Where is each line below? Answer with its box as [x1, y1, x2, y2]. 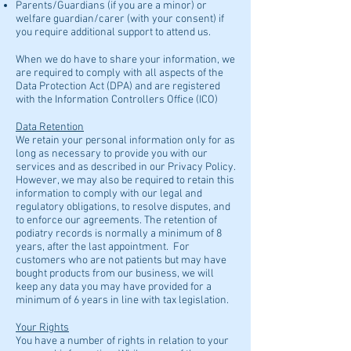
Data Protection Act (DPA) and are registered [16, 80, 220, 93]
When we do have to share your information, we [16, 53, 235, 67]
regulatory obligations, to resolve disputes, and [16, 201, 230, 214]
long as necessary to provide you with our [16, 147, 208, 161]
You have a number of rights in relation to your [16, 335, 229, 348]
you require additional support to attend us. [16, 26, 213, 39]
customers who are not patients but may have [16, 254, 226, 267]
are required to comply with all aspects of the [16, 67, 223, 80]
